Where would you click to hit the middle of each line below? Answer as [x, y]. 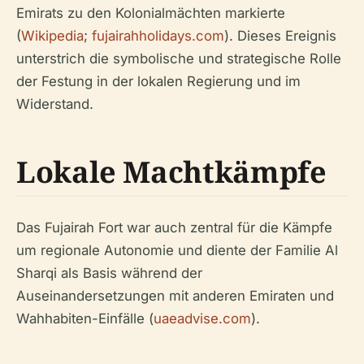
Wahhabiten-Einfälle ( [85, 318]
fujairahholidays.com [158, 36]
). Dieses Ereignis [280, 36]
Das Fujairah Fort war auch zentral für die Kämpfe [174, 227]
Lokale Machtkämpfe [171, 172]
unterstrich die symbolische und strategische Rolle [179, 58]
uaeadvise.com [202, 318]
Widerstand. [55, 104]
